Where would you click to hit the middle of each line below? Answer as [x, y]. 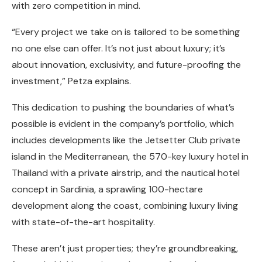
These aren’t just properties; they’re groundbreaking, [125, 248]
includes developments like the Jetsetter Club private [126, 140]
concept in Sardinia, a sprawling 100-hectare [107, 189]
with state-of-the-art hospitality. [83, 222]
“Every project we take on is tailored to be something [126, 32]
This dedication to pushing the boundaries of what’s [123, 107]
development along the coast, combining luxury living [125, 205]
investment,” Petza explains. [71, 81]
